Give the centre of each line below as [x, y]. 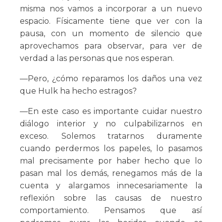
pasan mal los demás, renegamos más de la [111, 173]
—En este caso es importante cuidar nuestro [111, 111]
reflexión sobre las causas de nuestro [111, 198]
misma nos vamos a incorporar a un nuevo [111, 9]
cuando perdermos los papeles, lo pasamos [111, 149]
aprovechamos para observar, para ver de [111, 46]
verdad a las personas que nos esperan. [97, 58]
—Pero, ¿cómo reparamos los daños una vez [111, 79]
